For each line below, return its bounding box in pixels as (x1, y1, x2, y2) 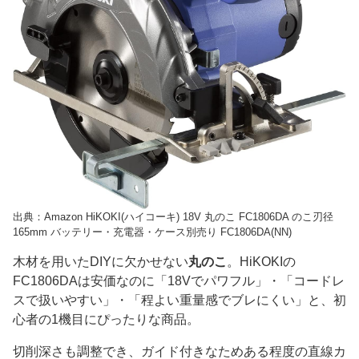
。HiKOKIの (227, 254, 296, 268)
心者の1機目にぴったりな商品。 (13, 312, 200, 326)
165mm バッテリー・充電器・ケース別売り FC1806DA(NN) (13, 225, 292, 238)
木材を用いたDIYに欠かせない (13, 254, 188, 268)
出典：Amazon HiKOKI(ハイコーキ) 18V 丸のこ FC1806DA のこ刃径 (13, 210, 333, 223)
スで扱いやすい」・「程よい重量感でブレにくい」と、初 (13, 292, 346, 307)
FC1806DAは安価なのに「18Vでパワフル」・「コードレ (13, 273, 345, 288)
